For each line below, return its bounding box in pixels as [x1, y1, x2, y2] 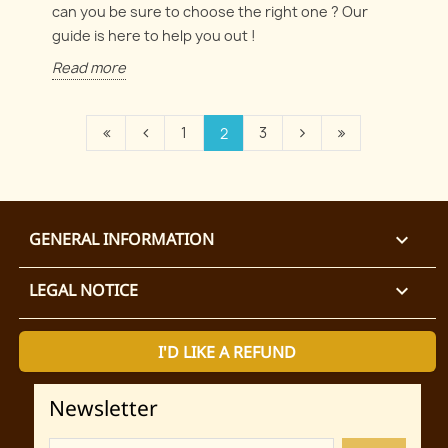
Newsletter [48, 394, 158, 423]
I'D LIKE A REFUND [158, 340, 297, 363]
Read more [52, 58, 127, 78]
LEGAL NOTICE [28, 279, 138, 302]
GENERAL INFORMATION [28, 228, 214, 251]
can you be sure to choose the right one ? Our [52, 2, 369, 22]
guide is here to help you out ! [52, 26, 257, 46]
